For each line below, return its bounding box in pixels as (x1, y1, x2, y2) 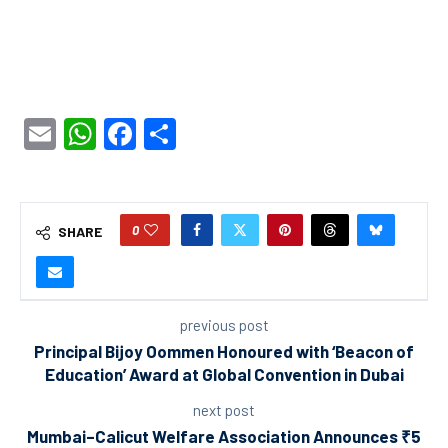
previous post (179, 316, 269, 335)
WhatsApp (96, 115, 241, 154)
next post (193, 401, 255, 420)
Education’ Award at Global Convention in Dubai (44, 364, 404, 385)
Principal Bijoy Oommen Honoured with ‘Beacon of (34, 341, 414, 362)
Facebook (136, 115, 271, 154)
